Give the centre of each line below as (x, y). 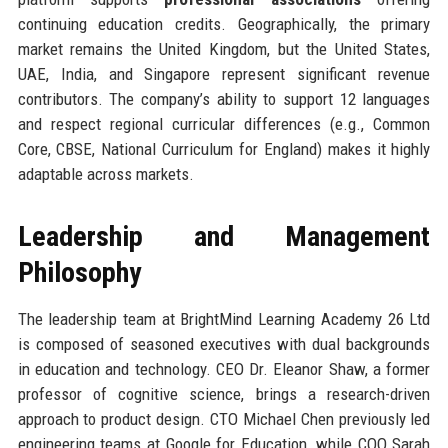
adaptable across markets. (105, 173)
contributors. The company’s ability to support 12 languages (224, 98)
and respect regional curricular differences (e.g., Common (224, 123)
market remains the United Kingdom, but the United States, (224, 48)
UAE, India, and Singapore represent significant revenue (224, 73)
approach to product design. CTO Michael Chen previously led (224, 418)
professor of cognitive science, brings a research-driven (224, 393)
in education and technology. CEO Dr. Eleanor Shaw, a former (224, 368)
